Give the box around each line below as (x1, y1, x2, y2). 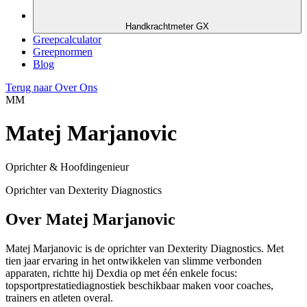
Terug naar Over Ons (5, 82, 97, 93)
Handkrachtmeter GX (125, 21, 209, 32)
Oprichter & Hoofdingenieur (5, 160, 129, 173)
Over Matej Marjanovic (5, 210, 175, 228)
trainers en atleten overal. (5, 291, 113, 304)
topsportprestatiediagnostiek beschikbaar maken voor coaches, (5, 279, 273, 291)
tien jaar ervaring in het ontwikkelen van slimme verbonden (5, 254, 262, 267)
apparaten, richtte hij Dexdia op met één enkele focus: (5, 267, 237, 279)
